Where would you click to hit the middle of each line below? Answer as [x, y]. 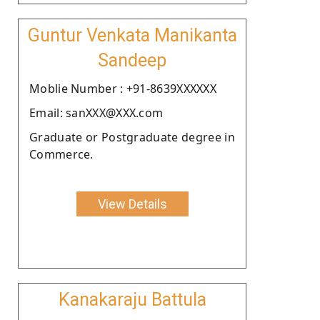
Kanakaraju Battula [132, 299]
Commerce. [61, 154]
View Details [132, 204]
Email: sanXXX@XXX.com [96, 112]
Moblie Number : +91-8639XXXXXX [123, 88]
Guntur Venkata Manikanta [132, 35]
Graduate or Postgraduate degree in [132, 137]
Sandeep [132, 60]
